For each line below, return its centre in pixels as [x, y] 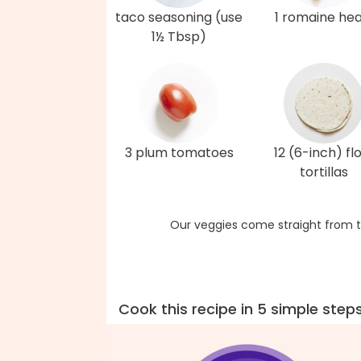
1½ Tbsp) [179, 37]
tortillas [324, 172]
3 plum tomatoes [179, 153]
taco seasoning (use [179, 17]
